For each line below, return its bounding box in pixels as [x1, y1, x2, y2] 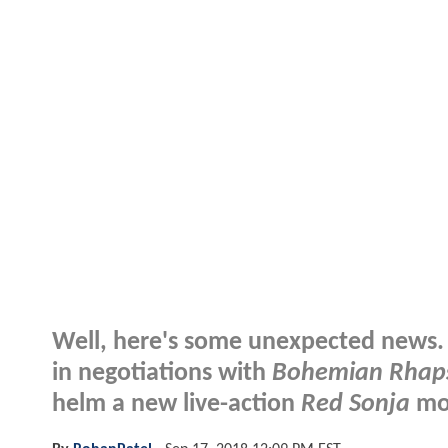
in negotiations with [52, 360, 272, 386]
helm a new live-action [52, 391, 301, 417]
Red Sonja [301, 391, 410, 417]
